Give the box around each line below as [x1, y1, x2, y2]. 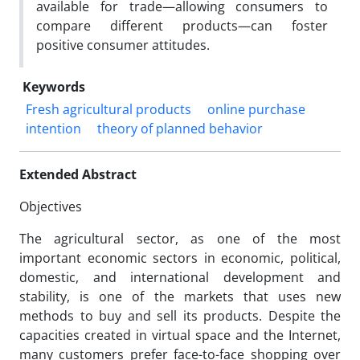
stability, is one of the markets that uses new [19, 288, 341, 305]
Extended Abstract [19, 166, 137, 183]
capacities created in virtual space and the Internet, [19, 326, 341, 344]
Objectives [19, 198, 82, 215]
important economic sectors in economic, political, [19, 249, 341, 267]
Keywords [22, 78, 85, 96]
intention [26, 120, 81, 137]
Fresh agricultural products [26, 100, 191, 118]
